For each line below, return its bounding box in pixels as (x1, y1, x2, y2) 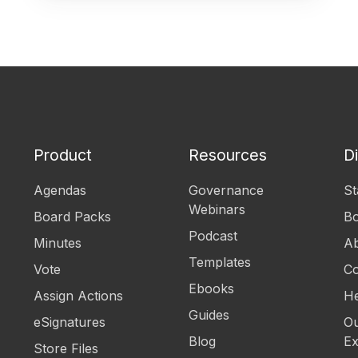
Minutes (34, 235, 82, 252)
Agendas (34, 182, 87, 199)
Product (34, 145, 93, 165)
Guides (188, 307, 229, 324)
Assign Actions (34, 288, 124, 304)
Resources (188, 145, 267, 165)
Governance (188, 182, 264, 199)
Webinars (188, 201, 245, 218)
